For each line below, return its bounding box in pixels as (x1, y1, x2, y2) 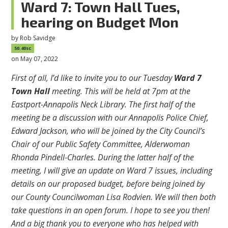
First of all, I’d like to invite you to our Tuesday (11, 72, 175, 84)
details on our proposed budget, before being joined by (11, 178, 205, 190)
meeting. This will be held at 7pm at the (50, 85, 191, 97)
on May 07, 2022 (11, 54, 59, 64)
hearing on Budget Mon (21, 13, 179, 31)
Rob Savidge (20, 34, 56, 43)
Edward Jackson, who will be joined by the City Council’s (11, 125, 206, 137)
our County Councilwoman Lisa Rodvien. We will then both (11, 191, 216, 203)
